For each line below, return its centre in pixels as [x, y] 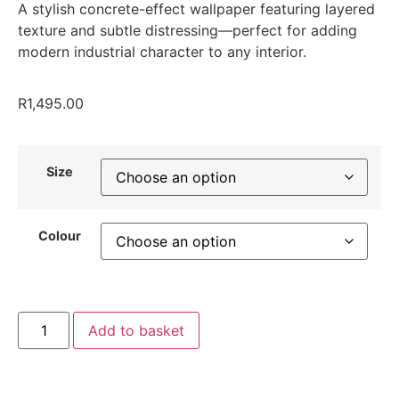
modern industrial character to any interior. [162, 52]
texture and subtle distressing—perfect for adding [187, 30]
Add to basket [137, 331]
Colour [59, 235]
